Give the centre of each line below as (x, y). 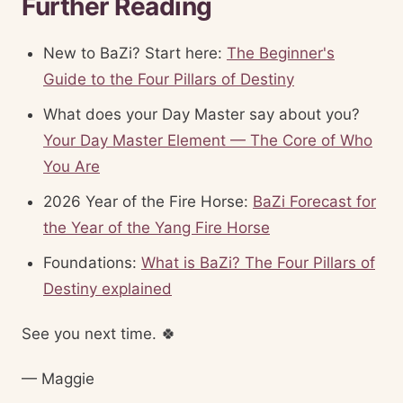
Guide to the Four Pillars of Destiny (169, 79)
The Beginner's (281, 53)
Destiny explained (107, 289)
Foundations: (92, 263)
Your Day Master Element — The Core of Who (208, 140)
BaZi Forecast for (314, 201)
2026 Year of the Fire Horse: (148, 201)
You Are (72, 166)
